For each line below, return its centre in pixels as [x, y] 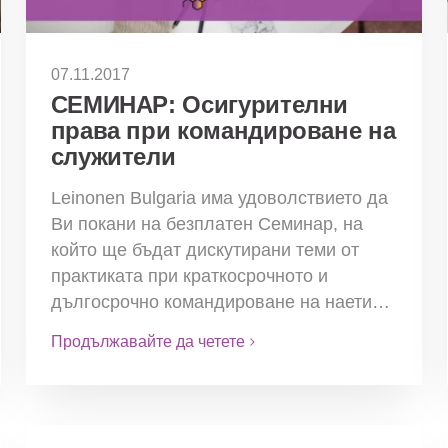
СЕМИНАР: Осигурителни [199, 105]
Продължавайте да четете [147, 342]
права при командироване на [223, 131]
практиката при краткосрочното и [189, 276]
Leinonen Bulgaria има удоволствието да [219, 198]
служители [113, 157]
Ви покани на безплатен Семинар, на [206, 224]
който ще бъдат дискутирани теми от [204, 250]
